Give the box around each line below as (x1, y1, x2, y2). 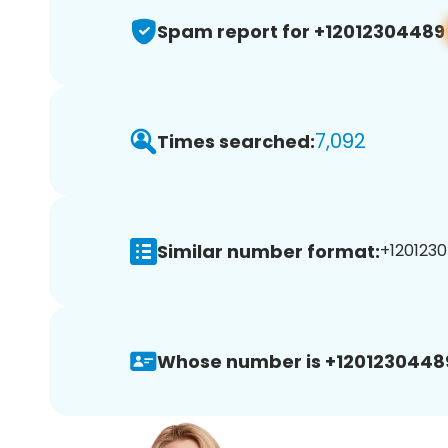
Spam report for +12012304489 (157, 18, 445, 44)
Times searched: (157, 128, 315, 154)
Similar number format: (157, 238, 380, 264)
